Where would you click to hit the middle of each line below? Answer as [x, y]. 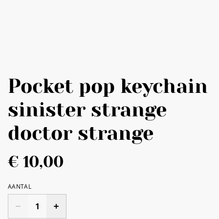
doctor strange [81, 133]
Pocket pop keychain [108, 86]
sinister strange [87, 109]
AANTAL [20, 186]
